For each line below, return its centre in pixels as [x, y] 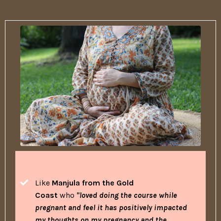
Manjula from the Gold [93, 183]
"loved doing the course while [127, 195]
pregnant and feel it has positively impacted [111, 208]
